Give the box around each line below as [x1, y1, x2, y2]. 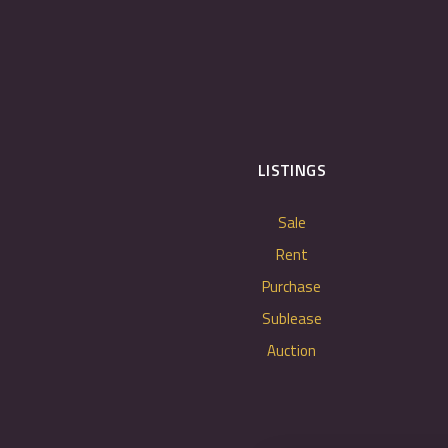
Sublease [261, 307, 322, 330]
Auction [267, 339, 317, 362]
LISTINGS [257, 158, 327, 182]
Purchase [262, 275, 322, 298]
